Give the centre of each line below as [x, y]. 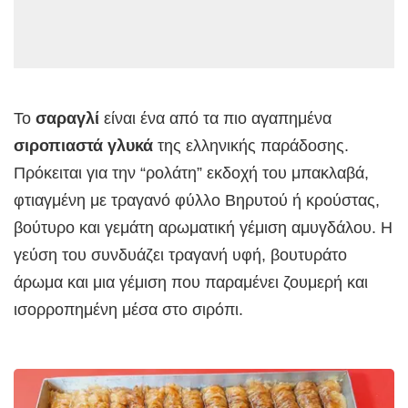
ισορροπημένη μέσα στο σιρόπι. [128, 310]
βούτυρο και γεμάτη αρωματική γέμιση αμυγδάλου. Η [203, 228]
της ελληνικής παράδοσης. [253, 146]
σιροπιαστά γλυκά [86, 146]
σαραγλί [70, 119]
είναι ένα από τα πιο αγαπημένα [218, 119]
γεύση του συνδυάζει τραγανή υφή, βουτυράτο [180, 255]
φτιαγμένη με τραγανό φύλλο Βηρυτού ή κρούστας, [197, 201]
